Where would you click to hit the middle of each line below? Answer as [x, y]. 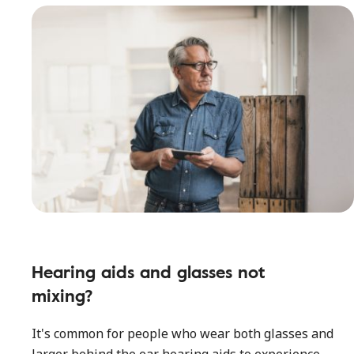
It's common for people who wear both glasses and [183, 333]
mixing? [62, 295]
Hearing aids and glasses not [149, 271]
